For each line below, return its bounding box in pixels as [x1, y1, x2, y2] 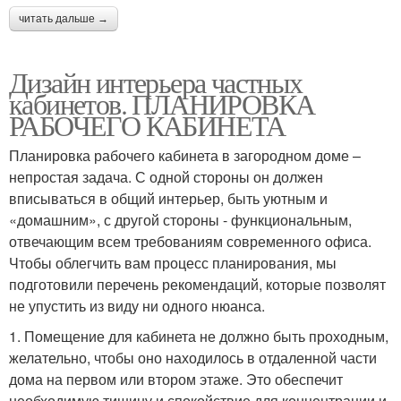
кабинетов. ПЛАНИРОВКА [9, 84, 315, 124]
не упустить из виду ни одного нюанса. [9, 295, 265, 317]
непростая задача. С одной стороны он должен [9, 166, 323, 188]
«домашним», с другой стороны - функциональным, [9, 209, 352, 231]
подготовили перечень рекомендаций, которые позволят [9, 274, 386, 295]
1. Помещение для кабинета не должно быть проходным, [9, 326, 388, 347]
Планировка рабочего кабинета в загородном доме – [9, 145, 361, 166]
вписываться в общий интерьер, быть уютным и [9, 188, 328, 209]
